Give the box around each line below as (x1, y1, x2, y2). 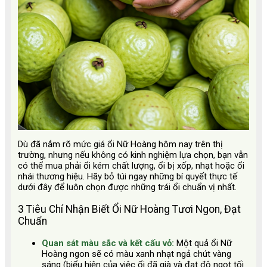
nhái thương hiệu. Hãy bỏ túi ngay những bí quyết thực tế (18, 171, 237, 182)
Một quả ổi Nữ (176, 237, 232, 249)
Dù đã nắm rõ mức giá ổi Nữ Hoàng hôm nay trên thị (18, 139, 223, 150)
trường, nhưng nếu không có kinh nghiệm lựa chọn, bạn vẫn (18, 150, 248, 161)
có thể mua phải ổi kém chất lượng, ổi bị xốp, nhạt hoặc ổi (18, 160, 244, 172)
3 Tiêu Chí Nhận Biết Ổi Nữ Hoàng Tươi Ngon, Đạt (18, 203, 241, 215)
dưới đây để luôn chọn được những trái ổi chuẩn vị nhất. (18, 182, 237, 193)
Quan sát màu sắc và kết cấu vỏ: (42, 237, 176, 249)
